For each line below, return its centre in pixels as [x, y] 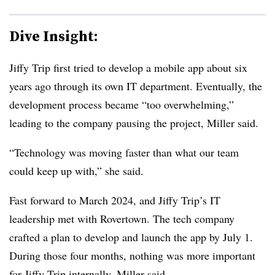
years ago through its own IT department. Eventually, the [136, 86]
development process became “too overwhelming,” [122, 104]
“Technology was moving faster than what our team [124, 152]
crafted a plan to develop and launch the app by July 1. [131, 237]
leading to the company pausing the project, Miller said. [134, 122]
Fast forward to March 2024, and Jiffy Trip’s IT [115, 200]
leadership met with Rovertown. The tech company [122, 218]
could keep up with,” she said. [76, 170]
